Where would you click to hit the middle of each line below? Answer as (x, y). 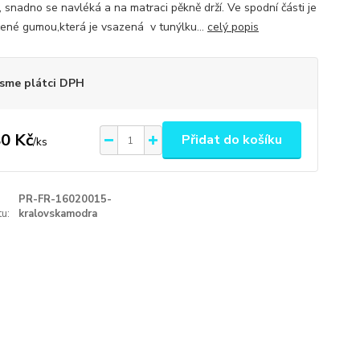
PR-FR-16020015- (65, 199)
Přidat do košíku (231, 140)
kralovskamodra (58, 214)
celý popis (233, 27)
